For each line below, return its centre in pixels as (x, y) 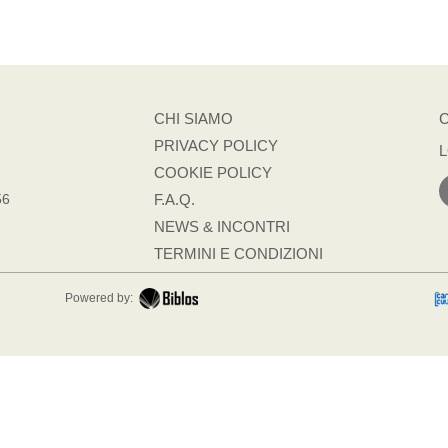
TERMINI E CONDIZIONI (238, 253)
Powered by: (99, 298)
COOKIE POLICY (213, 172)
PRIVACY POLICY (216, 145)
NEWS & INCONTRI (222, 226)
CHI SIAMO (193, 118)
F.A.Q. (174, 199)
